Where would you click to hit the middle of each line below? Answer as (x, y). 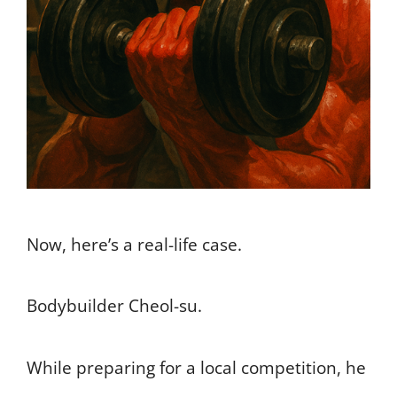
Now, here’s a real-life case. (134, 244)
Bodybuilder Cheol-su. (114, 306)
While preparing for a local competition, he (196, 367)
